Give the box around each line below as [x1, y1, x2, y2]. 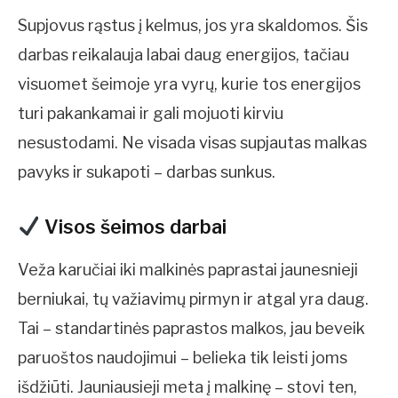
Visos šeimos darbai [39, 214, 227, 238]
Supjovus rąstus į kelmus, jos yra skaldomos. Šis [18, 15, 368, 35]
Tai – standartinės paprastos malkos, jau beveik [18, 319, 365, 338]
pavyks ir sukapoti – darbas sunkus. [18, 162, 275, 181]
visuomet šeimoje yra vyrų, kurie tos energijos [18, 74, 361, 93]
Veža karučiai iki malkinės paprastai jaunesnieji [18, 260, 358, 280]
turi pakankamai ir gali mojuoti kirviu [18, 103, 283, 123]
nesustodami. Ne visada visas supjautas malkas [18, 132, 367, 152]
